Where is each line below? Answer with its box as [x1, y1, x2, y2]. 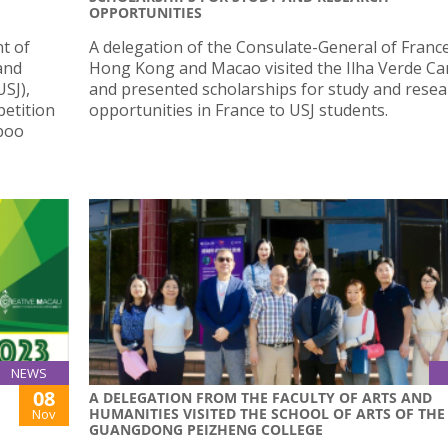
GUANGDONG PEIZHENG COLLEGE [89, 419, 323, 439]
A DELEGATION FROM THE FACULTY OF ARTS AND [89, 387, 432, 407]
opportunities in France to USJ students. [89, 99, 388, 122]
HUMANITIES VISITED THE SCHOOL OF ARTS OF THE [89, 403, 445, 423]
